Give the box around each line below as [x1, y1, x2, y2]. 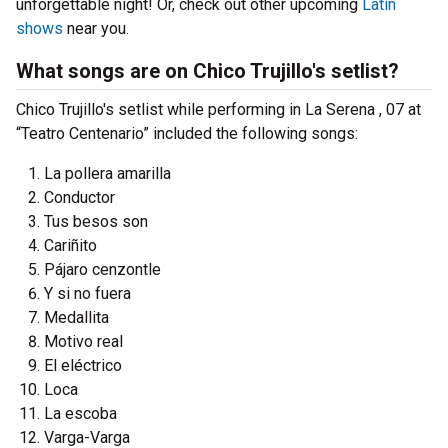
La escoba [44, 404, 117, 423]
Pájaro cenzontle [44, 260, 161, 279]
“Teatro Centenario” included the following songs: [16, 124, 358, 143]
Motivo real [44, 332, 123, 351]
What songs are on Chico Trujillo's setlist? [16, 59, 399, 83]
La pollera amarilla [44, 164, 171, 183]
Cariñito [44, 236, 97, 255]
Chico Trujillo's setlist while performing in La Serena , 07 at [16, 100, 421, 119]
